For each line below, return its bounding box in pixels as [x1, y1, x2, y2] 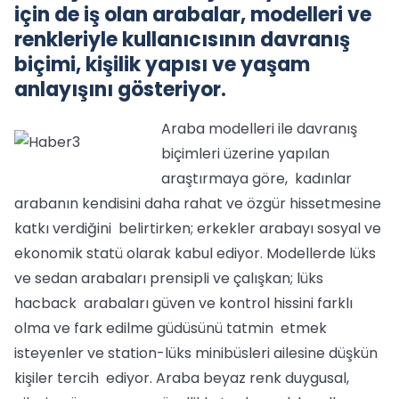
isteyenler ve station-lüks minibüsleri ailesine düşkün [14, 343, 378, 363]
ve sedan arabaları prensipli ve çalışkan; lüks [14, 268, 323, 289]
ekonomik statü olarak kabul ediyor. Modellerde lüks [14, 243, 376, 264]
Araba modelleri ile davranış [161, 118, 357, 139]
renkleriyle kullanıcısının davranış [14, 26, 350, 53]
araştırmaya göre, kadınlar [161, 168, 352, 189]
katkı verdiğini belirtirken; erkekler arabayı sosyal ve [14, 218, 381, 239]
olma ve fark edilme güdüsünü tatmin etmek [14, 318, 327, 338]
